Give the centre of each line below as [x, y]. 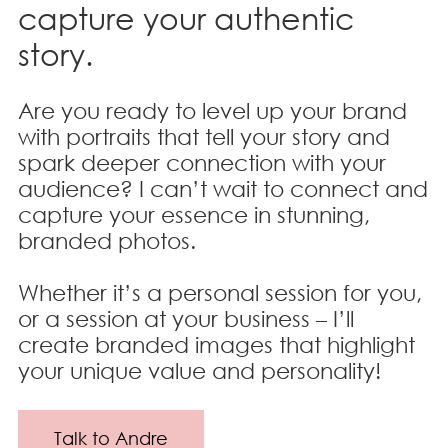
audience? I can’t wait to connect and [223, 189]
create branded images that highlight [216, 345]
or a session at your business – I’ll [186, 319]
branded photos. [107, 241]
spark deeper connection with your [202, 163]
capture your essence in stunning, [194, 215]
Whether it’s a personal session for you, [220, 293]
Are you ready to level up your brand [212, 111]
